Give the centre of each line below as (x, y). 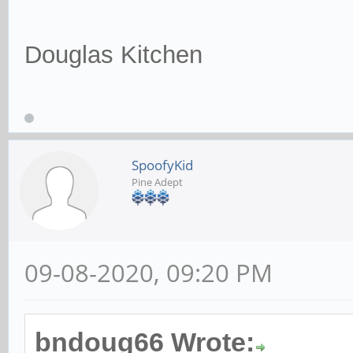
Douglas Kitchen (113, 55)
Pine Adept (157, 182)
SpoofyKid (162, 165)
